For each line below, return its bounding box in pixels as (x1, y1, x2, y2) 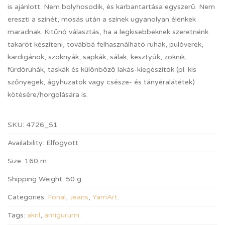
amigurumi (44, 211, 79, 219)
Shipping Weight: (8, 175, 64, 183)
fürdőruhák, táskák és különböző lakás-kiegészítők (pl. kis (8, 65, 196, 74)
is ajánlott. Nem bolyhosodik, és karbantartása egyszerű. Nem (8, 3, 215, 11)
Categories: (8, 193, 46, 201)
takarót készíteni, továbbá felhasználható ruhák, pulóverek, (8, 40, 203, 49)
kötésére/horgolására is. (8, 90, 88, 99)
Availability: (8, 139, 44, 147)
